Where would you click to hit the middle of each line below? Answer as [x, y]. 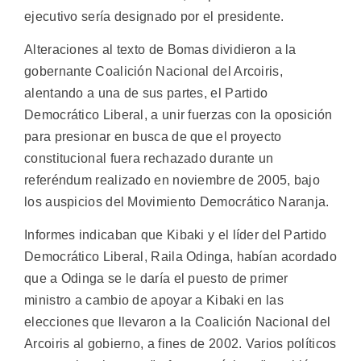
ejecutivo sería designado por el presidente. [154, 16]
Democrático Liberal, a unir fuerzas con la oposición [178, 114]
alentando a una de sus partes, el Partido [146, 93]
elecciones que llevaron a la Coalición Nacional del [178, 322]
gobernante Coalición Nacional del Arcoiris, [154, 71]
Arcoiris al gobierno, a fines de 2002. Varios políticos [180, 344]
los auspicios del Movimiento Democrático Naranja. [177, 201]
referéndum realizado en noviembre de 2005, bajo [172, 180]
